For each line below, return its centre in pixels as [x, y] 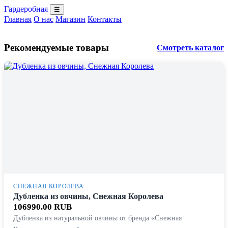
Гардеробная [26, 9]
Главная [18, 19]
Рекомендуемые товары [56, 48]
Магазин [70, 19]
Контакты [105, 19]
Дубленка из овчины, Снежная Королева [88, 196]
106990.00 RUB [42, 207]
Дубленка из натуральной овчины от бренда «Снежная [97, 218]
